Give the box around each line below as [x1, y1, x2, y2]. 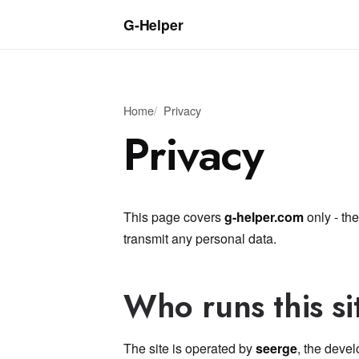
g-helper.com [224, 208, 304, 226]
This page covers [123, 208, 224, 226]
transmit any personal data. [123, 229, 276, 248]
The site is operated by [123, 339, 256, 357]
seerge [256, 339, 297, 357]
